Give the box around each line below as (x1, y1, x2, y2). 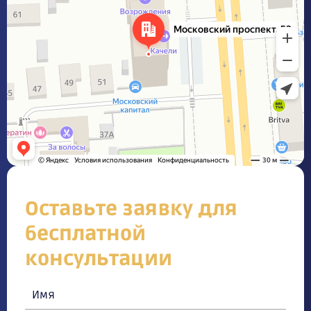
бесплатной (25, 222, 146, 246)
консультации (25, 247, 172, 271)
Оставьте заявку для (25, 197, 237, 221)
